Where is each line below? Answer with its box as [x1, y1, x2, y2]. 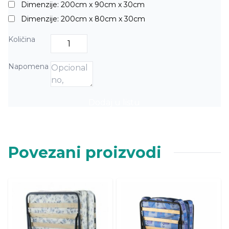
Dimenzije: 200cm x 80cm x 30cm [21, 14, 145, 24]
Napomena [8, 61, 49, 71]
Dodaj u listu [88, 97, 141, 107]
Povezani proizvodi [8, 143, 162, 162]
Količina [8, 34, 35, 44]
